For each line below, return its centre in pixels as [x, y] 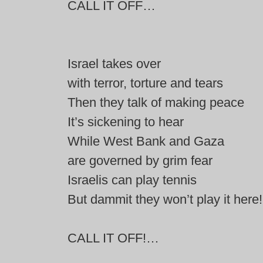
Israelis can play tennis [132, 180]
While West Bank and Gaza [146, 141]
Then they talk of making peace [156, 102]
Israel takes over [114, 64]
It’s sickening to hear [126, 122]
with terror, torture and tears [145, 83]
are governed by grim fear [140, 161]
